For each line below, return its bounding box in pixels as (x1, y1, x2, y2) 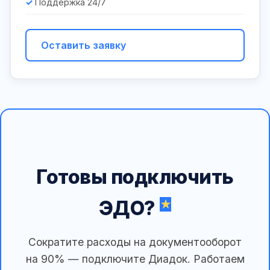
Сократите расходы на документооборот (28, 236, 242, 249)
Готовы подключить (36, 165, 234, 189)
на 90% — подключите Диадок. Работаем (25, 253, 245, 266)
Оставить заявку (41, 39, 126, 51)
